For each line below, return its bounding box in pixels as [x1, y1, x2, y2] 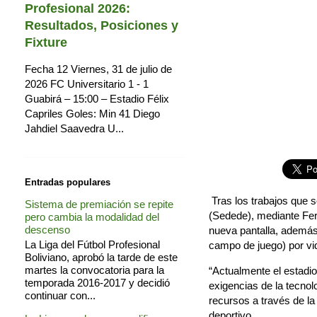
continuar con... [25, 289, 96, 302]
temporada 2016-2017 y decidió [25, 277, 170, 289]
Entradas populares [25, 177, 110, 188]
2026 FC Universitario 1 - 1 [25, 77, 149, 90]
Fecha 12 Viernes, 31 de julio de [25, 62, 172, 75]
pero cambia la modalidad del [25, 211, 159, 224]
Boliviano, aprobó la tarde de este [25, 251, 178, 264]
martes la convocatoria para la [25, 264, 164, 277]
